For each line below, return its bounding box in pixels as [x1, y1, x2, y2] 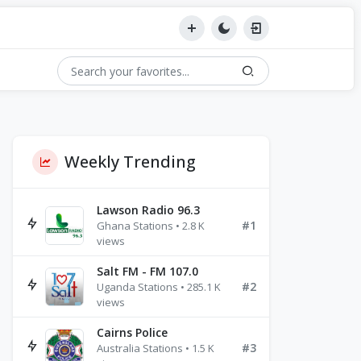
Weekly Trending [64, 151, 196, 172]
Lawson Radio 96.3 [97, 202, 200, 218]
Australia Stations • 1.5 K [97, 341, 214, 355]
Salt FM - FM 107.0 [97, 263, 198, 279]
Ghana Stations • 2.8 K [97, 218, 205, 233]
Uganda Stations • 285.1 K [97, 280, 221, 294]
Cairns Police [97, 325, 168, 340]
